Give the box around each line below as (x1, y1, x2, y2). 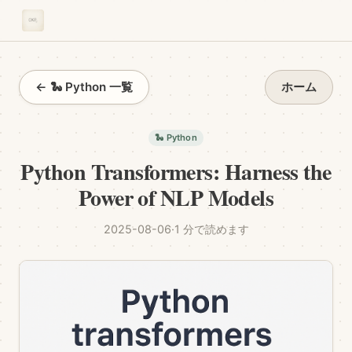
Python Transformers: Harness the (20, 156, 332, 188)
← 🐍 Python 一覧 (35, 79, 133, 94)
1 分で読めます (174, 222, 249, 236)
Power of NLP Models (78, 181, 274, 214)
